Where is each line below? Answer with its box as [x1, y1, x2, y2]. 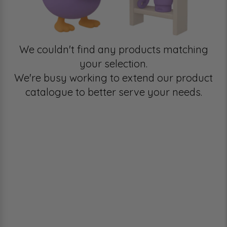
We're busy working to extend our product [14, 71, 213, 85]
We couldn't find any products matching [19, 43, 208, 56]
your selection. [80, 57, 147, 70]
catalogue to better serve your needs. [25, 86, 202, 99]
